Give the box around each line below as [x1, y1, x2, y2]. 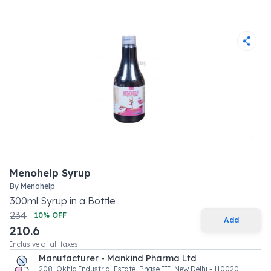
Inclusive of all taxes [10, 240, 78, 249]
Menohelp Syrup [10, 167, 91, 179]
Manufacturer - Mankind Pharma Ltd [39, 253, 197, 264]
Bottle [88, 195, 116, 207]
